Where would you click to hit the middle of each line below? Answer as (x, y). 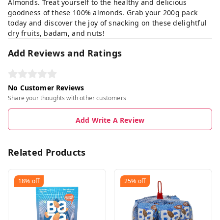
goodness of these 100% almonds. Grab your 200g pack (103, 13)
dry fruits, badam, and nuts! (56, 33)
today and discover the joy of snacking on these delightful (108, 23)
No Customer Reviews (46, 88)
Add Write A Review (110, 120)
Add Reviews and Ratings (65, 53)
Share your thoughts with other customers (67, 98)
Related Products (47, 152)
